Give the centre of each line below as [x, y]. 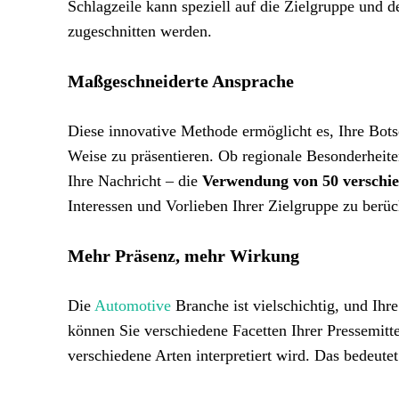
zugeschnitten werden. [140, 31]
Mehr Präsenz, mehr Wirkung [183, 256]
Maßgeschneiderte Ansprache [181, 81]
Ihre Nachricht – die [135, 181]
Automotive [133, 305]
